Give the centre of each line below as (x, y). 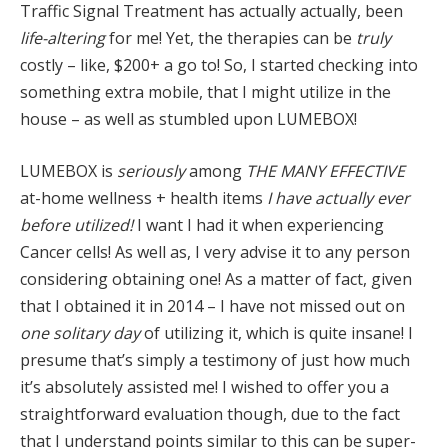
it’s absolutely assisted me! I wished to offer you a (204, 386)
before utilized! (76, 224)
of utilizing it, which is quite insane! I (276, 332)
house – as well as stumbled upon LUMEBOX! (188, 119)
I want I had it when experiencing (258, 224)
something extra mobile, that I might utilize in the (205, 92)
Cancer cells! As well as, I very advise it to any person (215, 251)
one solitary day (80, 332)
